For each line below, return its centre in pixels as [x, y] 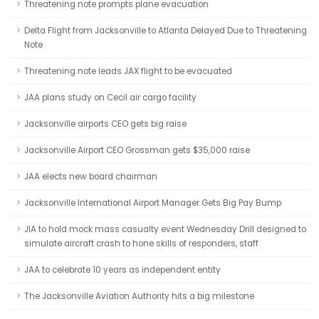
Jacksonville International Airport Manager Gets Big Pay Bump [153, 203]
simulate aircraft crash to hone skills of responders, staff [141, 244]
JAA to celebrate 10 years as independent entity [122, 270]
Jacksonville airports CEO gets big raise [105, 124]
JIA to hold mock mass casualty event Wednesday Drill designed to [165, 229]
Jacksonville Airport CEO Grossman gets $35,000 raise [137, 150]
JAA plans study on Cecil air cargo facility [110, 98]
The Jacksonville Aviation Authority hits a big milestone [139, 296]
